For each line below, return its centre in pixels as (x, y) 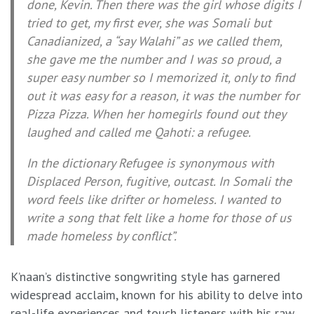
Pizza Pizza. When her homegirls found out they (156, 114)
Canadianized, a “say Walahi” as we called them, (154, 41)
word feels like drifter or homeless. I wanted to (153, 200)
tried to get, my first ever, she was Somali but (149, 23)
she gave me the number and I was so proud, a (153, 60)
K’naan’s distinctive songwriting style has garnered (145, 276)
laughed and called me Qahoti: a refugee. (138, 132)
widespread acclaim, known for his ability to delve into (157, 294)
